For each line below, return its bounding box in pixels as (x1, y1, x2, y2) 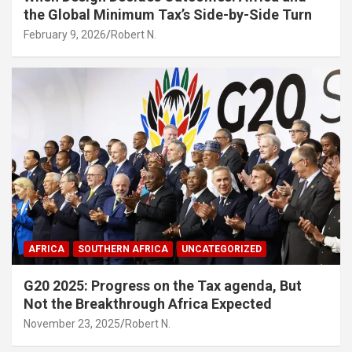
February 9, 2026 (24, 28, 106, 42)
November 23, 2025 (24, 317, 120, 331)
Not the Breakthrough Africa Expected (24, 295, 272, 313)
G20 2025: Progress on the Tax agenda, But (24, 277, 302, 295)
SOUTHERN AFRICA (78, 244, 168, 255)
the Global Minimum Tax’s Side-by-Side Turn (24, 6, 312, 24)
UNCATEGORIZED (181, 244, 262, 255)
